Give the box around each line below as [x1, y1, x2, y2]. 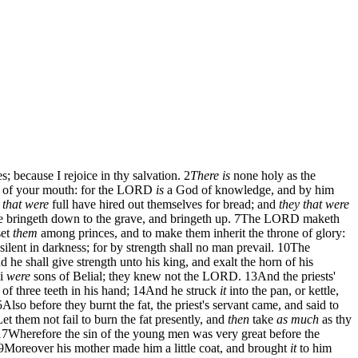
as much [276, 312, 319, 326]
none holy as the [230, 168, 316, 182]
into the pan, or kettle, [226, 283, 339, 297]
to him [296, 340, 332, 355]
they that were [279, 197, 349, 211]
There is [190, 168, 230, 182]
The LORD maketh [241, 211, 340, 225]
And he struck [145, 283, 220, 297]
